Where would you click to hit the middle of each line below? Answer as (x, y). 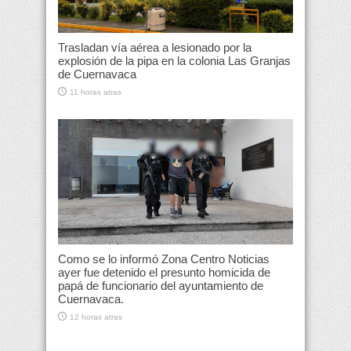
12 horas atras (96, 317)
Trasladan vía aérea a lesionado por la (155, 48)
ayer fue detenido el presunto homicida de (164, 273)
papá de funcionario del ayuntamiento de (161, 286)
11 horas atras (96, 92)
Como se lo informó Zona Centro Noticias (164, 259)
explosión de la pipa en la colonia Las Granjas (174, 61)
